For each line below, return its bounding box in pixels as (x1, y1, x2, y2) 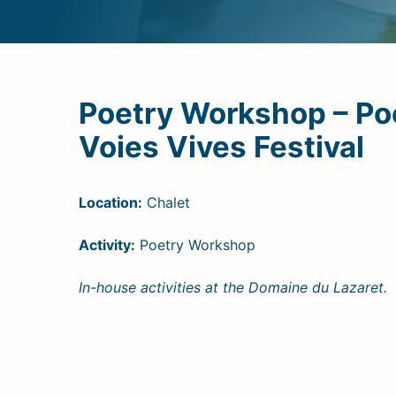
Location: (79, 194, 142, 211)
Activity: (79, 236, 135, 254)
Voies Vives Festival (79, 129, 364, 164)
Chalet (142, 194, 190, 211)
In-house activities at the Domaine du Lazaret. (79, 278, 387, 296)
